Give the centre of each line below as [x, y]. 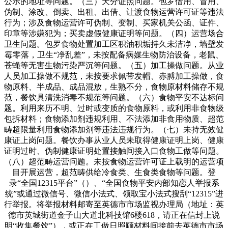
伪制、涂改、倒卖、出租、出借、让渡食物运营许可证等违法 [114, 12]
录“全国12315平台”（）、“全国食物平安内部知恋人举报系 [114, 183]
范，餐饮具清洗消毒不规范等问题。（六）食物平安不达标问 [114, 97]
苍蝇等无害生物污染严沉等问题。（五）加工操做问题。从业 [114, 65]
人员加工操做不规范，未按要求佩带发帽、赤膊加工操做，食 [114, 76]
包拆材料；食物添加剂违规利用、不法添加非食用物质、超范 [114, 119]
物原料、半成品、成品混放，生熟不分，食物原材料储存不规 [114, 87]
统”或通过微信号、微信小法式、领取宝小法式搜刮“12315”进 [114, 193]
